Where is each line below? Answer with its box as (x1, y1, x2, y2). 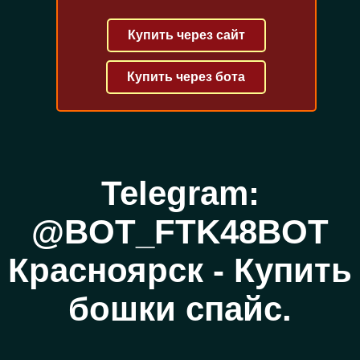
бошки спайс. (68, 290, 292, 329)
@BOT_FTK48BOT (31, 213, 329, 252)
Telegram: (100, 174, 260, 213)
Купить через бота (127, 70, 246, 84)
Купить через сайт (127, 28, 245, 43)
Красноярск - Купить (8, 252, 352, 290)
